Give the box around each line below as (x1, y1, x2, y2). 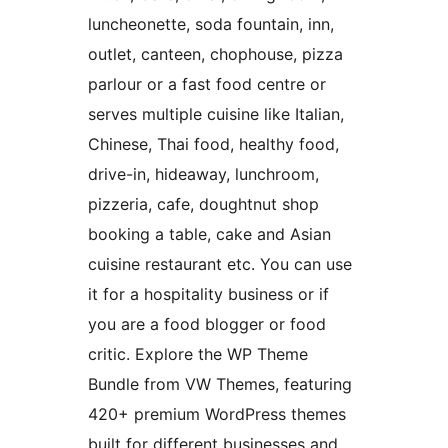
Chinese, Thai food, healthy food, (88, 134, 339, 155)
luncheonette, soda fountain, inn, (88, 14, 334, 35)
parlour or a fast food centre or (88, 74, 326, 95)
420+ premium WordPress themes (88, 404, 346, 425)
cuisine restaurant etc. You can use (88, 254, 352, 275)
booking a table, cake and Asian (88, 224, 331, 245)
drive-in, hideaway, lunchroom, (88, 164, 319, 185)
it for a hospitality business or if (88, 284, 329, 305)
